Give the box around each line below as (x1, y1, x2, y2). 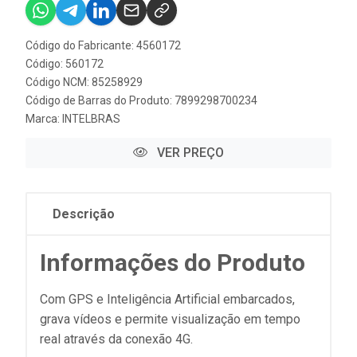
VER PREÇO (154, 144, 224, 160)
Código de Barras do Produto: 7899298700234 (25, 93, 257, 107)
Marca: (25, 112, 62, 125)
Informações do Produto (40, 248, 305, 277)
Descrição (53, 206, 115, 222)
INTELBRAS (62, 112, 120, 125)
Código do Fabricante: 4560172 (25, 38, 181, 52)
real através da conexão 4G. (40, 331, 193, 347)
